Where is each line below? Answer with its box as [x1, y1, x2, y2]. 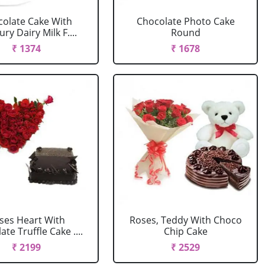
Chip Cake [163, 225, 208, 238]
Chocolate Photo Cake [136, 15, 235, 28]
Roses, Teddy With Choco [129, 214, 242, 227]
